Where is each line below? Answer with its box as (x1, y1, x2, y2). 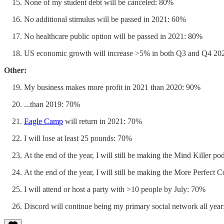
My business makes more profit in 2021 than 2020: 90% (24, 82, 200, 91)
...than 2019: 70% (24, 99, 80, 108)
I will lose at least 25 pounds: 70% (24, 133, 132, 142)
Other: (4, 65, 26, 74)
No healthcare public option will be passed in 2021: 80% (24, 31, 202, 40)
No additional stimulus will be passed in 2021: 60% (24, 14, 186, 23)
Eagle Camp (24, 116, 63, 125)
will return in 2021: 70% (63, 116, 142, 125)
